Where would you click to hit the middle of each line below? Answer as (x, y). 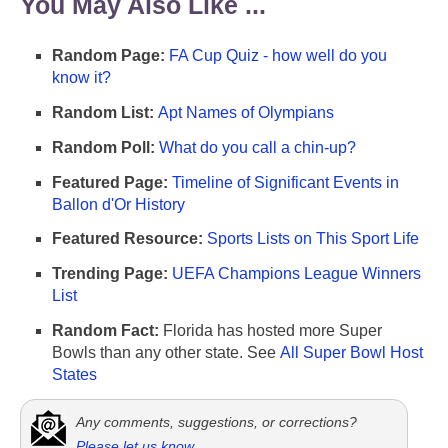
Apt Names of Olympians (246, 112)
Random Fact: (105, 330)
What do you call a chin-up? (257, 147)
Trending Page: (110, 274)
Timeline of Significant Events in (285, 182)
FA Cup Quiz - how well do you (278, 56)
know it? (81, 78)
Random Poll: (103, 147)
